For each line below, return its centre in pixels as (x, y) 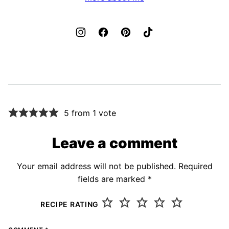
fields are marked (112, 179)
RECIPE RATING (70, 204)
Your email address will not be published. (96, 166)
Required (195, 166)
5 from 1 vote (90, 113)
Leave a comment (114, 143)
